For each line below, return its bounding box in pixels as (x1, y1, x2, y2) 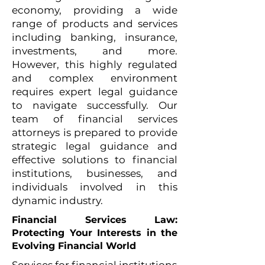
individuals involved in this (12, 181, 177, 193)
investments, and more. (12, 45, 177, 57)
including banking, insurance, (12, 31, 177, 43)
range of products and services (12, 18, 177, 30)
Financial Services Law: (12, 214, 177, 225)
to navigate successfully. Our (12, 99, 177, 111)
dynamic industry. (12, 195, 103, 206)
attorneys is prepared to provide (12, 127, 177, 138)
